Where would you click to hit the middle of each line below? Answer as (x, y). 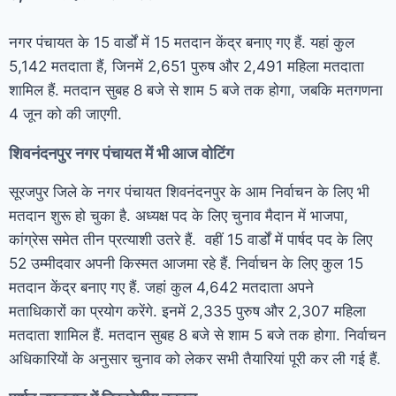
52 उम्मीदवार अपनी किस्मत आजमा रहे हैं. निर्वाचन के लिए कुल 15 (186, 263)
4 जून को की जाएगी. (65, 114)
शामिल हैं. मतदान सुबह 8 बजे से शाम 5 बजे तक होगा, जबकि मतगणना (196, 90)
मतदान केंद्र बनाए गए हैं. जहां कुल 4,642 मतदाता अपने (161, 287)
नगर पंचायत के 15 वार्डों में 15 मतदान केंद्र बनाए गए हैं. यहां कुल (182, 42)
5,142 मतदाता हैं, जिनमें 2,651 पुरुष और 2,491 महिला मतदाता (187, 66)
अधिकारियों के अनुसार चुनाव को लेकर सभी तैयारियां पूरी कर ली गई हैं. (195, 358)
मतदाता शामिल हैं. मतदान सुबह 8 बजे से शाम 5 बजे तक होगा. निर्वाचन (198, 335)
